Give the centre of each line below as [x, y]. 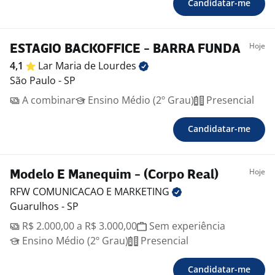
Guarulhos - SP [44, 207]
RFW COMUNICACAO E [62, 192]
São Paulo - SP [43, 81]
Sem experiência [186, 226]
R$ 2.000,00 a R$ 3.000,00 [78, 226]
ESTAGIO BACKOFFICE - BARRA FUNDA [125, 50]
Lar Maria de [68, 66]
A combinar [48, 100]
